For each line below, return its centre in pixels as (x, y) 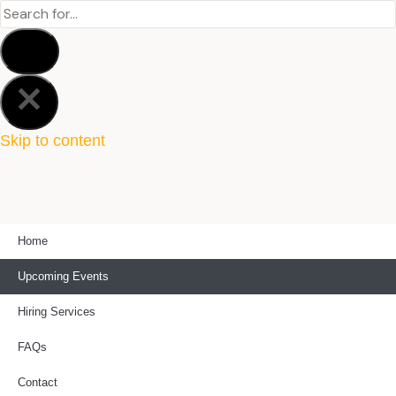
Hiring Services (57, 312)
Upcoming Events (63, 276)
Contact (38, 382)
